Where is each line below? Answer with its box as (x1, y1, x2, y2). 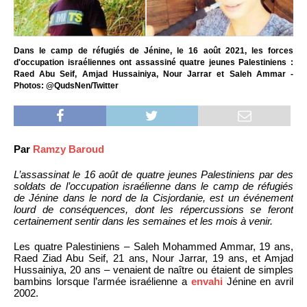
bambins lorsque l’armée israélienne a (14, 275, 191, 287)
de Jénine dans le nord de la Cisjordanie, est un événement (14, 191, 293, 204)
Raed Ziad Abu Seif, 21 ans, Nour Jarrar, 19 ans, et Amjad (14, 251, 293, 264)
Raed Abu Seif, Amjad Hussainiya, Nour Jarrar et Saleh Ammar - (14, 69, 293, 79)
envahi (191, 275, 223, 287)
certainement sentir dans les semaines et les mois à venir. (14, 214, 273, 227)
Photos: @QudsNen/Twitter (14, 80, 119, 90)
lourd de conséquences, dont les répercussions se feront (14, 203, 293, 215)
